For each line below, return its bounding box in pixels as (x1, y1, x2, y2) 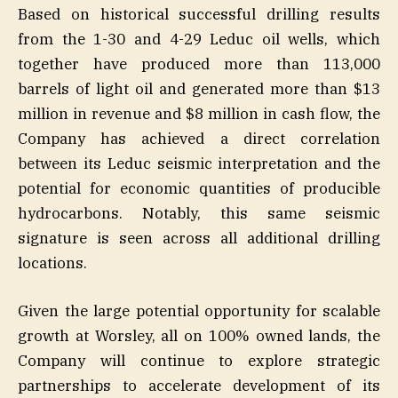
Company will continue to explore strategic (18, 351, 380, 371)
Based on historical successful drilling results (18, 4, 380, 25)
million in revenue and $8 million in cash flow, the (18, 104, 380, 124)
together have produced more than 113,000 (18, 54, 380, 75)
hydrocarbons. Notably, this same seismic (18, 203, 380, 224)
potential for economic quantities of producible (18, 179, 380, 199)
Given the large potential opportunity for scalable (18, 301, 380, 322)
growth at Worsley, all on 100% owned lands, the (18, 326, 380, 346)
